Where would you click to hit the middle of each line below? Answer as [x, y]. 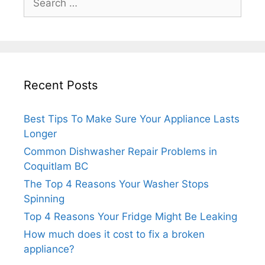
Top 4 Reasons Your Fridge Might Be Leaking [130, 217]
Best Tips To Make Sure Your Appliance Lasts [132, 119]
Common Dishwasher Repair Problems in [120, 152]
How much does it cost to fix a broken [114, 235]
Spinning [44, 199]
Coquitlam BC [56, 167]
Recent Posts [61, 85]
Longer [40, 134]
